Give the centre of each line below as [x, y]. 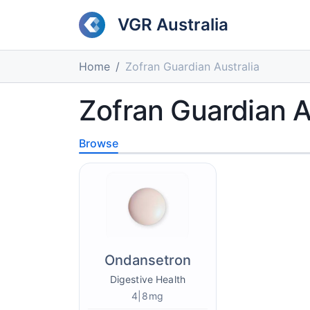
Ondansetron [147, 260]
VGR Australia [173, 25]
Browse [99, 143]
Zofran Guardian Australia [192, 66]
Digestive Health [147, 279]
